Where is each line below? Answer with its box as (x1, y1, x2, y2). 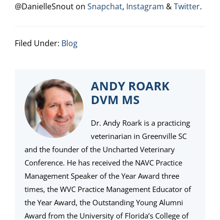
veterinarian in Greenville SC (91, 131, 187, 141)
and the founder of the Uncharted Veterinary (25, 144, 175, 155)
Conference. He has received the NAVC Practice (25, 158, 182, 168)
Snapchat (87, 1, 122, 12)
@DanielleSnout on (15, 1, 87, 12)
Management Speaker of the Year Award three (25, 171, 179, 181)
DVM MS (91, 91, 139, 108)
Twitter (174, 1, 200, 12)
